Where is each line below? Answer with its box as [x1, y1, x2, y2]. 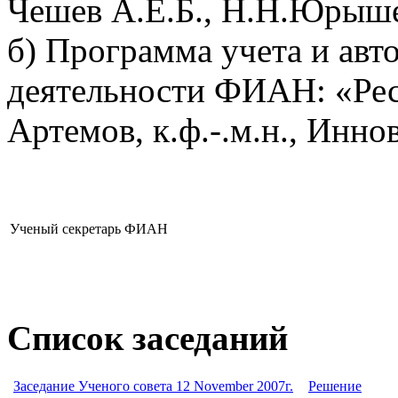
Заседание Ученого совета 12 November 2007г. [13, 378, 293, 394]
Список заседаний [7, 319, 288, 357]
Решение [308, 378, 362, 394]
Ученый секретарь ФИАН [10, 221, 168, 236]
